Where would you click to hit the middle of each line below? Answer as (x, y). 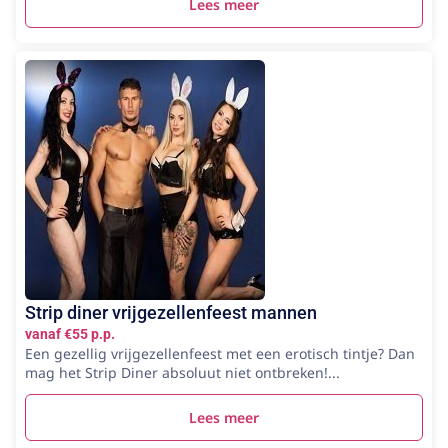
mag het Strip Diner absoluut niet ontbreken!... (182, 372)
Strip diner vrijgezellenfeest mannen (171, 312)
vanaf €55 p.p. (70, 333)
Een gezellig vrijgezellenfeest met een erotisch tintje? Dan (220, 353)
